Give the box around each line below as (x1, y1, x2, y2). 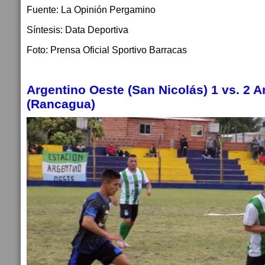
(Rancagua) (27, 97, 95, 111)
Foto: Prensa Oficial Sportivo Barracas (27, 44, 187, 55)
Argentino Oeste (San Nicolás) (27, 83, 208, 96)
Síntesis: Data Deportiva (27, 24, 128, 35)
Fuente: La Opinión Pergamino (27, 4, 156, 15)
